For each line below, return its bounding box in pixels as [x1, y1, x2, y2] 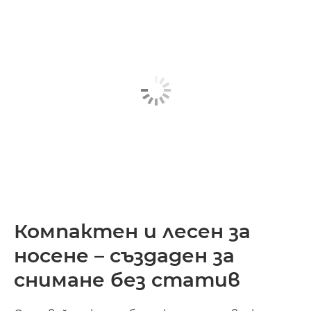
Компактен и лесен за [14, 219, 251, 243]
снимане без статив [14, 267, 240, 292]
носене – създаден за [14, 243, 235, 267]
